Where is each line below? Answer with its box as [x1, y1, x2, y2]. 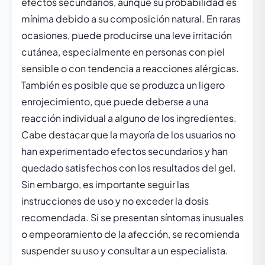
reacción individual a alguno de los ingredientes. [21, 112, 237, 124]
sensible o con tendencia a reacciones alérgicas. [21, 62, 239, 75]
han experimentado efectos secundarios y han [21, 145, 228, 157]
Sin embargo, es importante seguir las [21, 178, 189, 190]
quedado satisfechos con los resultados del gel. [21, 161, 236, 174]
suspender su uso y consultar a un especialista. [21, 244, 228, 257]
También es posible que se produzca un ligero [21, 79, 225, 91]
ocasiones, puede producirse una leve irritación [21, 29, 232, 41]
